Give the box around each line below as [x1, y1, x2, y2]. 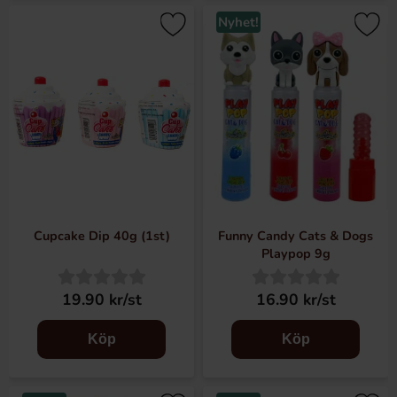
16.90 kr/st [255, 289, 336, 310]
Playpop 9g [261, 245, 331, 262]
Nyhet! [218, 13, 259, 31]
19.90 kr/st [61, 289, 142, 310]
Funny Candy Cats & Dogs [218, 227, 373, 245]
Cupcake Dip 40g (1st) [33, 227, 170, 245]
